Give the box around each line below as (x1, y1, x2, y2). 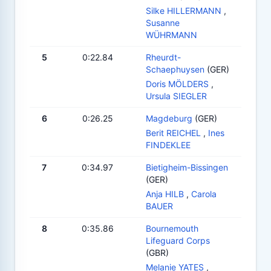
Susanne (146, 17, 180, 28)
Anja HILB (146, 188, 184, 199)
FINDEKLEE (146, 139, 191, 150)
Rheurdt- (146, 51, 181, 62)
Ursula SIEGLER (146, 90, 207, 101)
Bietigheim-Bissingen (146, 162, 228, 172)
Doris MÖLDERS (146, 78, 209, 89)
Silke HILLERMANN (146, 5, 221, 16)
